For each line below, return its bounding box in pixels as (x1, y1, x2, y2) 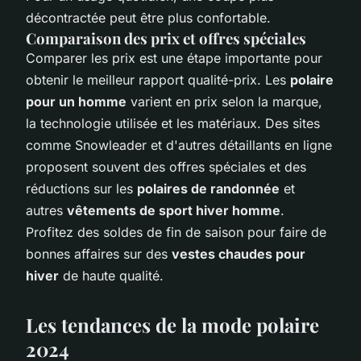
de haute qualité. (59, 267, 164, 284)
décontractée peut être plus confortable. (26, 9, 271, 26)
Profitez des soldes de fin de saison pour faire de (26, 223, 326, 240)
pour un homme (26, 93, 127, 110)
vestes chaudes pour (172, 245, 305, 262)
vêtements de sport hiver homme (67, 201, 280, 218)
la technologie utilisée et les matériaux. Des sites (26, 114, 320, 131)
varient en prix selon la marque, (127, 93, 322, 110)
